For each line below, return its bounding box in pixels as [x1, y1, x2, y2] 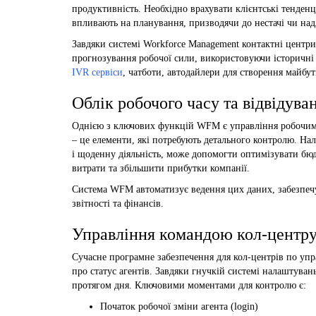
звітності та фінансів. [72, 197, 164, 209]
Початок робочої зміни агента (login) [100, 300, 258, 312]
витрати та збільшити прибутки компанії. [72, 162, 250, 174]
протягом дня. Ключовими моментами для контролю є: [72, 279, 306, 291]
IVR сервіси [72, 66, 123, 78]
